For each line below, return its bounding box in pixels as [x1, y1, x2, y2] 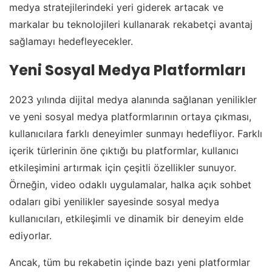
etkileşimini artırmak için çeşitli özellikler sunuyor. [9, 161, 236, 174]
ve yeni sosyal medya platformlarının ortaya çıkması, [9, 110, 251, 123]
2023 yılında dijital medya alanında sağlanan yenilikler [9, 93, 257, 106]
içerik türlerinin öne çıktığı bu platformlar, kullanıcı [9, 144, 239, 157]
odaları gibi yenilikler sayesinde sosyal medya [9, 195, 219, 208]
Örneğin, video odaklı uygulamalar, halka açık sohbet [9, 178, 251, 191]
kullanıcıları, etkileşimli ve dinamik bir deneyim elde [9, 212, 243, 225]
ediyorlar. [9, 229, 52, 242]
